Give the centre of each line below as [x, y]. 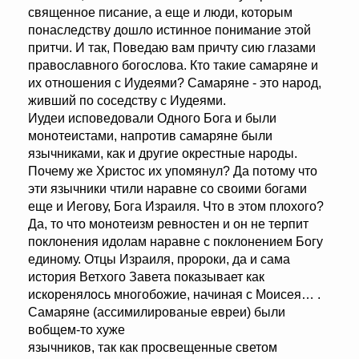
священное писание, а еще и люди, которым [160, 13]
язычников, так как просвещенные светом [153, 348]
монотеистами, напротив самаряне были [150, 136]
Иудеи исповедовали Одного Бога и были [152, 119]
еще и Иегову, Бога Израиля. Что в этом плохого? [176, 207]
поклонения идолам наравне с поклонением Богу [175, 242]
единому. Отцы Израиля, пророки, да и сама [159, 260]
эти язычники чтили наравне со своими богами [167, 189]
